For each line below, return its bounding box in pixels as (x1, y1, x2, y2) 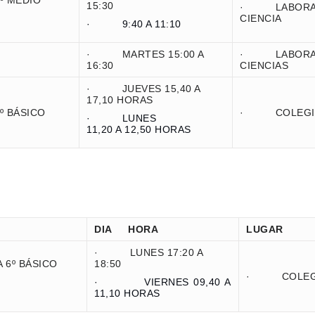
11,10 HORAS (94, 288, 160, 299)
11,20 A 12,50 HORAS (86, 124, 191, 135)
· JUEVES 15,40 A (86, 83, 201, 94)
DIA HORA (94, 224, 158, 235)
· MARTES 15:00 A (86, 49, 205, 60)
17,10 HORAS (86, 94, 153, 105)
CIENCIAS (240, 60, 288, 71)
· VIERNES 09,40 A (94, 276, 231, 288)
